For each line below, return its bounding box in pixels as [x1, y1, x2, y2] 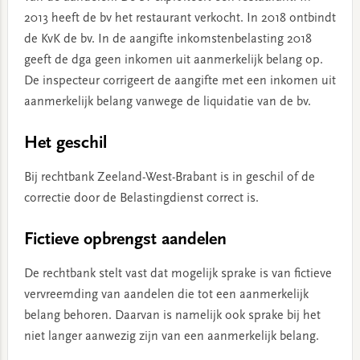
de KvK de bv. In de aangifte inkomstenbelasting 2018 [23, 32, 312, 46]
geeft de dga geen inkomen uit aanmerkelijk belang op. [23, 53, 323, 67]
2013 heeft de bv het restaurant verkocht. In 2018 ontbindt [23, 11, 336, 25]
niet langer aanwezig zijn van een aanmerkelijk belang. [23, 329, 319, 343]
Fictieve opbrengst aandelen [23, 231, 227, 249]
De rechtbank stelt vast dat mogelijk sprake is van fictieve [23, 267, 332, 280]
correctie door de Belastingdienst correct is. [23, 191, 259, 205]
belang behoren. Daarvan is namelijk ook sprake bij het [23, 309, 321, 322]
